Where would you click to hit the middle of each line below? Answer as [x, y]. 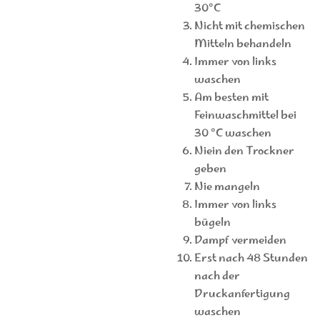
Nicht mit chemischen [249, 26]
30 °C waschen [232, 134]
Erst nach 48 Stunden [251, 259]
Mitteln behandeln [242, 44]
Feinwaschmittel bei [245, 116]
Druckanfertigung [242, 294]
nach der [217, 276]
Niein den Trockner [244, 151]
